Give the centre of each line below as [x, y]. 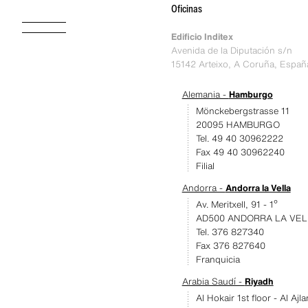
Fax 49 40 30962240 [240, 152]
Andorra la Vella [258, 188]
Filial [205, 166]
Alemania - [205, 95]
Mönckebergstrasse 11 [242, 111]
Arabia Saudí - [213, 282]
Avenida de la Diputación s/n [231, 51]
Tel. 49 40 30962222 [239, 139]
